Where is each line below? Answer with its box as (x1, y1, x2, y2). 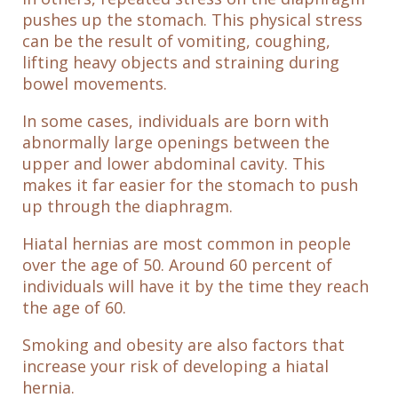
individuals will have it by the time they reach (22, 275, 369, 298)
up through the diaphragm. (22, 195, 233, 218)
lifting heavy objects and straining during (22, 52, 339, 74)
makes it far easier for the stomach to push (22, 174, 358, 196)
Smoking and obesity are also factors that (22, 334, 345, 356)
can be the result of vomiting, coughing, (22, 30, 330, 52)
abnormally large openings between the (22, 131, 330, 154)
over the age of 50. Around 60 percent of (22, 254, 332, 276)
